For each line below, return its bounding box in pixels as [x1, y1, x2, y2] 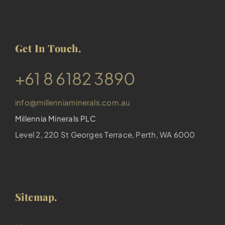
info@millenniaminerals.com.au [15, 97, 131, 107]
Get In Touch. [15, 41, 82, 55]
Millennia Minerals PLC [15, 114, 96, 124]
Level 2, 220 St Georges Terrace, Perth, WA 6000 [15, 130, 195, 140]
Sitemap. [15, 190, 58, 204]
